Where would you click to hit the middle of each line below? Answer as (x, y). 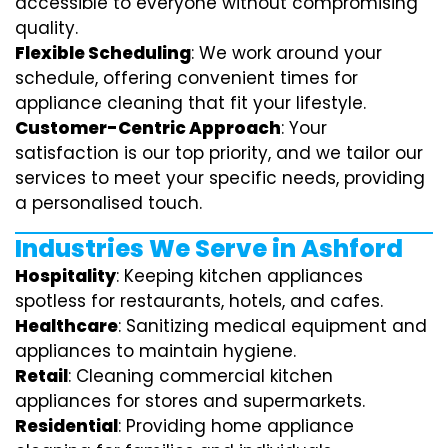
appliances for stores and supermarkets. (190, 400)
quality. (46, 27)
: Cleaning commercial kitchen (200, 375)
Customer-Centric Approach (148, 127)
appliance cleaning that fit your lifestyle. (190, 102)
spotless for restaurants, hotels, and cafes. (199, 300)
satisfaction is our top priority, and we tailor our (219, 152)
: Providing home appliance (236, 425)
